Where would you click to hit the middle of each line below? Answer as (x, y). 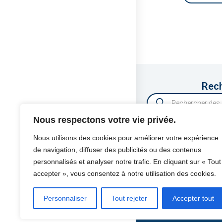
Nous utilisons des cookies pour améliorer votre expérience (126, 138)
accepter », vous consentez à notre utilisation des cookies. (125, 173)
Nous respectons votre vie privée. (105, 120)
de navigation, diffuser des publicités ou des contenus (117, 150)
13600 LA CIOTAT (191, 193)
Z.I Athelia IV (183, 181)
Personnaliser (65, 198)
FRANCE (176, 205)
